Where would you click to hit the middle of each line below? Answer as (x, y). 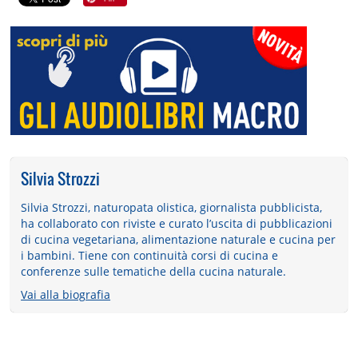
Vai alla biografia (66, 294)
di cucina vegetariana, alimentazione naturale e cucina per (179, 240)
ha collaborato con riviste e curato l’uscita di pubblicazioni (177, 224)
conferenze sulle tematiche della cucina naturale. (154, 272)
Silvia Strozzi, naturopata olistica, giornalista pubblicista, (172, 208)
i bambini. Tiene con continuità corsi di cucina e (150, 256)
